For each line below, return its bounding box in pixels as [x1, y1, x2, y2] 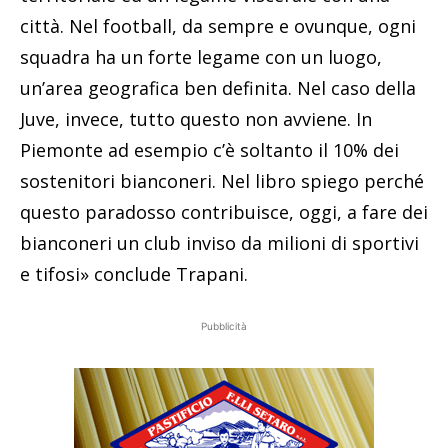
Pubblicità [201, 319, 247, 332]
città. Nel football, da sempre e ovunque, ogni [20, 13, 416, 38]
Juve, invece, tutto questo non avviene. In [20, 106, 372, 131]
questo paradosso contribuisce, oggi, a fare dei [20, 199, 428, 224]
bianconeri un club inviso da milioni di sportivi [20, 230, 419, 255]
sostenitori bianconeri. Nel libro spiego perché [20, 168, 424, 193]
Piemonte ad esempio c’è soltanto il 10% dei [20, 137, 399, 162]
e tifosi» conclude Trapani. [20, 261, 248, 286]
